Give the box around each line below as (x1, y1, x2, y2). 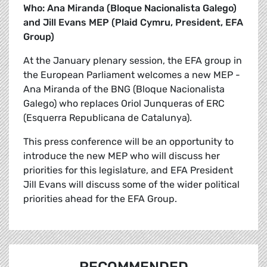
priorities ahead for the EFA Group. (23, 193, 177, 205)
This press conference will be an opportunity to (23, 136, 234, 148)
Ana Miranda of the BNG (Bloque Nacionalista (23, 83, 225, 95)
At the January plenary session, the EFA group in (23, 55, 242, 67)
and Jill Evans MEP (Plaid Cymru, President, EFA (23, 17, 243, 29)
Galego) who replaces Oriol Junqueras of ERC (23, 98, 225, 110)
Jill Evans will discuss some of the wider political (23, 179, 240, 191)
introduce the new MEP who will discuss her (23, 150, 220, 162)
